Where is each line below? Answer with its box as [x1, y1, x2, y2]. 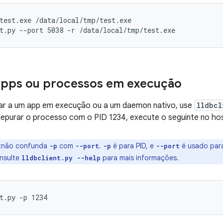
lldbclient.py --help [21, 154, 101, 162]
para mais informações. [101, 153, 179, 162]
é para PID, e [111, 141, 156, 150]
